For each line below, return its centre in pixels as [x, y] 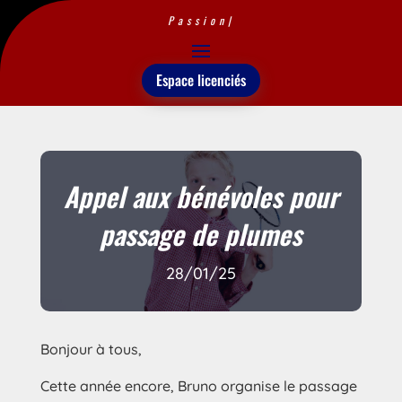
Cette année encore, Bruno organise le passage [198, 385]
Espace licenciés [201, 79]
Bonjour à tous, [91, 349]
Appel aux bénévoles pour [201, 196]
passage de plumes [201, 233]
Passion [197, 20]
